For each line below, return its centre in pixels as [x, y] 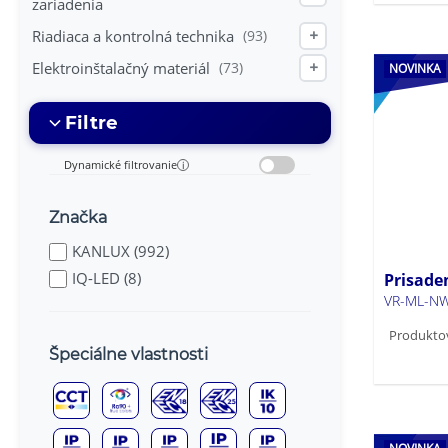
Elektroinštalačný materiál [121, 68]
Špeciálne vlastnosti [128, 355]
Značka [78, 218]
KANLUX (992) [120, 251]
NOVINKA [415, 68]
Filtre [91, 123]
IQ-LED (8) [106, 278]
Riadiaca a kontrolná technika [133, 36]
